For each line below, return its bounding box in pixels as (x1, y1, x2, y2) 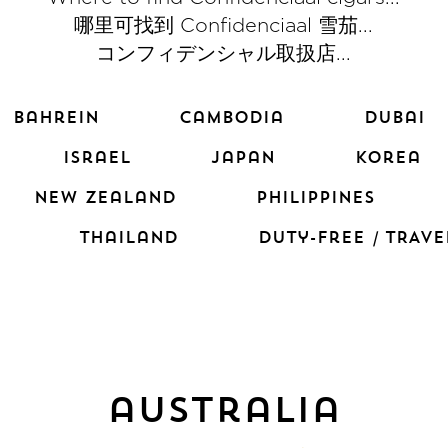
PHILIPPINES (256, 187, 376, 208)
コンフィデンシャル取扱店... (96, 41, 352, 66)
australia (106, 387, 341, 432)
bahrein (12, 107, 99, 128)
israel (62, 147, 131, 168)
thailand (78, 227, 178, 248)
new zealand (34, 187, 177, 208)
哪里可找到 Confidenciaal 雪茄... (74, 13, 374, 38)
